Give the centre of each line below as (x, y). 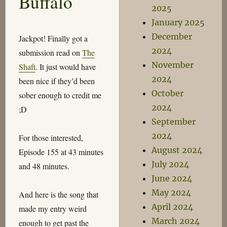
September (174, 122)
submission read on (50, 52)
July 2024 (171, 164)
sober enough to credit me (60, 95)
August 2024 (177, 150)
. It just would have (65, 66)
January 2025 (178, 22)
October (168, 93)
